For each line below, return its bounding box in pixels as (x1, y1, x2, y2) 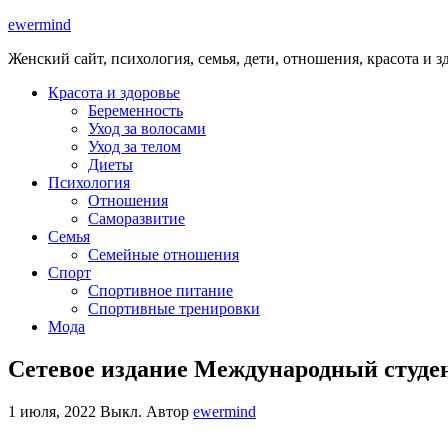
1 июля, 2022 (8, 402, 100, 420)
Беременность (88, 102, 183, 119)
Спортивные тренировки (88, 300, 260, 317)
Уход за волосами (88, 120, 206, 137)
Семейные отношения (88, 246, 239, 263)
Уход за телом (88, 138, 181, 155)
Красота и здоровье (48, 84, 180, 101)
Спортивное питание (88, 282, 233, 299)
